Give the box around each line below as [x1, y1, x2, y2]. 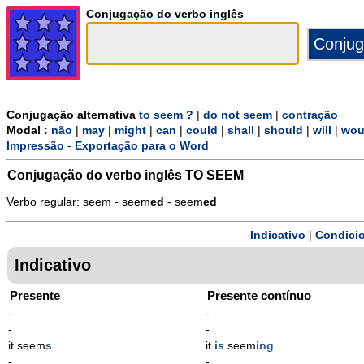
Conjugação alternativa [6, 109, 139, 122]
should [264, 124, 303, 137]
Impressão [6, 140, 64, 153]
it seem [8, 339, 45, 352]
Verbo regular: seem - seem [6, 196, 150, 209]
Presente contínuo [207, 288, 312, 302]
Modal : [6, 124, 51, 137]
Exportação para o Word [75, 140, 209, 153]
